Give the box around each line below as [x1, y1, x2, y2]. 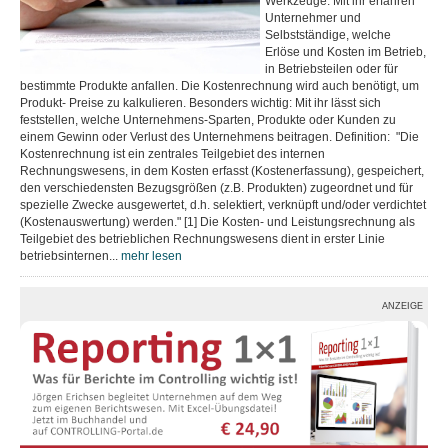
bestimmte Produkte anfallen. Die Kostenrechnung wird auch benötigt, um [20, 79, 419, 93]
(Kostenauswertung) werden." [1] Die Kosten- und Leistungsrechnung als [20, 215, 415, 229]
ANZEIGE [382, 301, 423, 311]
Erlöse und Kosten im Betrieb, [265, 45, 426, 59]
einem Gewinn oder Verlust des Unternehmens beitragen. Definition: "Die [20, 130, 419, 144]
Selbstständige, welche [265, 28, 391, 42]
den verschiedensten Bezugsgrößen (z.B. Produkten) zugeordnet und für [20, 181, 413, 195]
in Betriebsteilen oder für [265, 62, 398, 76]
